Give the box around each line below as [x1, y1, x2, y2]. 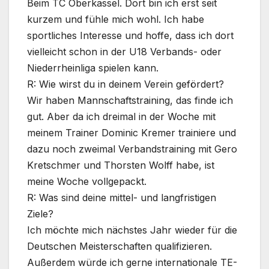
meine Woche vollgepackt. [27, 175, 147, 188]
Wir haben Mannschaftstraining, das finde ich [27, 94, 233, 107]
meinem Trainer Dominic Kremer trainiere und [27, 127, 236, 139]
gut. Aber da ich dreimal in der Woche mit [27, 110, 216, 123]
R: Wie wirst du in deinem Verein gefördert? [27, 78, 224, 91]
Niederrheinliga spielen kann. [27, 62, 159, 74]
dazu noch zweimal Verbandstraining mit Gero [27, 143, 237, 156]
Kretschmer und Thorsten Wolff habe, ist [27, 159, 214, 172]
